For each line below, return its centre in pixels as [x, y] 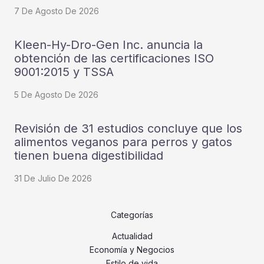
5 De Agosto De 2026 [56, 95]
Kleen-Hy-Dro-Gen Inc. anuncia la [108, 45]
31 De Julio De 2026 [53, 179]
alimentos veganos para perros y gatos [123, 142]
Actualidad [132, 236]
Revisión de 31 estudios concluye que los [128, 129]
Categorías [132, 215]
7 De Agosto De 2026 [57, 11]
